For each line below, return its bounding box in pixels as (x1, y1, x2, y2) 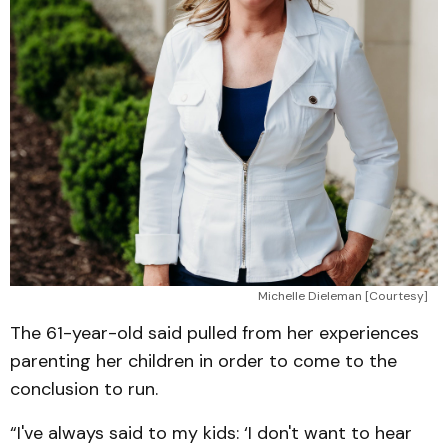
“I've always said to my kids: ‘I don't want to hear (10, 421, 412, 445)
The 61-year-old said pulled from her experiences (10, 321, 419, 345)
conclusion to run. (10, 377, 158, 401)
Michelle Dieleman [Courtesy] (258, 288, 428, 304)
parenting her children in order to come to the (10, 349, 397, 373)
